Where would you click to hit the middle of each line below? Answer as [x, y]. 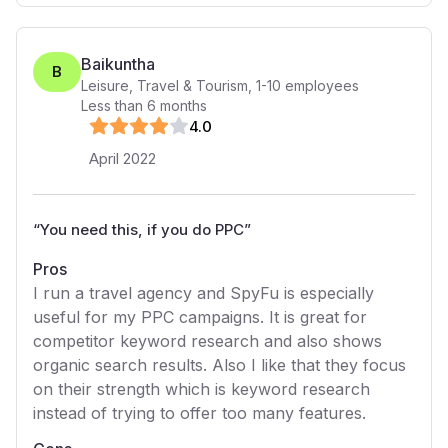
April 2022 [122, 158]
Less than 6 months [144, 105]
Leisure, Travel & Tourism [164, 85]
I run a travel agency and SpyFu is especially [203, 293]
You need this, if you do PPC [142, 229]
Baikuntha [118, 64]
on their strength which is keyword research [201, 389]
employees [320, 85]
